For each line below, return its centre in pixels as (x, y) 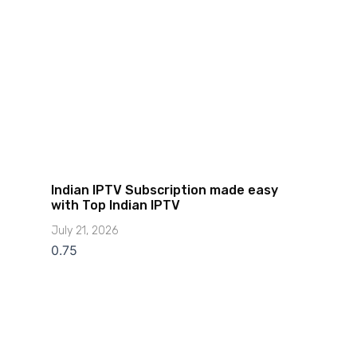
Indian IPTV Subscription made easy (164, 190)
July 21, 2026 (84, 231)
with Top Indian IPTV (115, 206)
